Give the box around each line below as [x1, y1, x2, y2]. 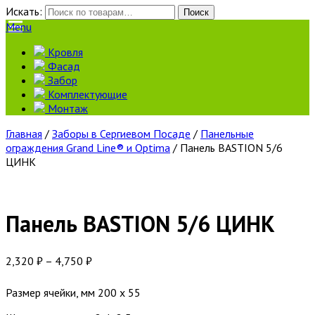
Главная [6, 127, 42, 141]
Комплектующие [45, 87, 127, 101]
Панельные [200, 127, 254, 141]
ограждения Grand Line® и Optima [6, 141, 170, 155]
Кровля [45, 45, 83, 59]
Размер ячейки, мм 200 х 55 [6, 285, 141, 300]
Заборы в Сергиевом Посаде [52, 127, 191, 141]
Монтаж [45, 101, 88, 115]
